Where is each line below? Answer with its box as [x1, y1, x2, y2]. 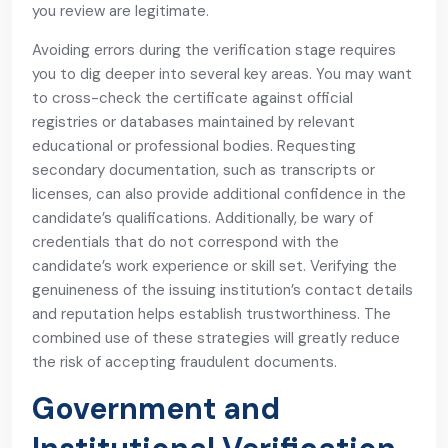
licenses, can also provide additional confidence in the [32, 184, 406, 204]
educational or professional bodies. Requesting [32, 136, 356, 156]
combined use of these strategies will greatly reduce [32, 328, 400, 348]
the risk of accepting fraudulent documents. [32, 352, 337, 372]
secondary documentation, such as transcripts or [32, 160, 375, 180]
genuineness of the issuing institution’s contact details [32, 280, 413, 300]
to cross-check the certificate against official [32, 88, 353, 108]
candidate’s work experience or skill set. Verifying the [32, 256, 397, 276]
